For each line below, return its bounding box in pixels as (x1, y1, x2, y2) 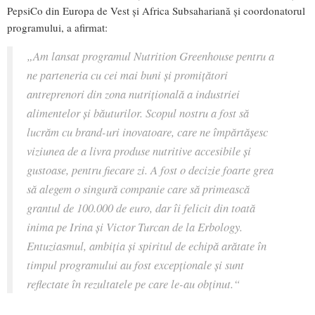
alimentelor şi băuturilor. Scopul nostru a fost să (27, 105, 249, 121)
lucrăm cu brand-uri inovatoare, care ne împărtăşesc (27, 124, 268, 140)
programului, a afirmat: (7, 20, 108, 35)
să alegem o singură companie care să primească (27, 181, 250, 197)
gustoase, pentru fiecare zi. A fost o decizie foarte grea (27, 162, 274, 178)
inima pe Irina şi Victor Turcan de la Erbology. (27, 219, 243, 235)
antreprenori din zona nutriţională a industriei (27, 86, 240, 102)
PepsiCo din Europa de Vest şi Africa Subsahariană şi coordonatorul (7, 4, 305, 18)
